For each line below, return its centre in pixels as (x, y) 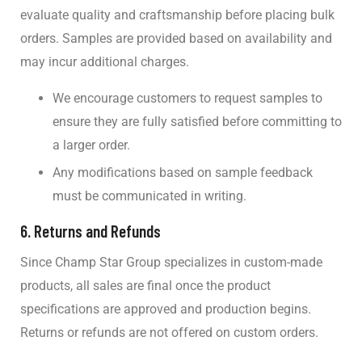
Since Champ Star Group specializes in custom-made (171, 263)
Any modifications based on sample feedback (183, 173)
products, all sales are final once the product (145, 286)
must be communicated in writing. (149, 196)
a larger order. (91, 145)
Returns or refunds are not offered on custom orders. (169, 333)
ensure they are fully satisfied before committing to (197, 122)
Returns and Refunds (97, 231)
